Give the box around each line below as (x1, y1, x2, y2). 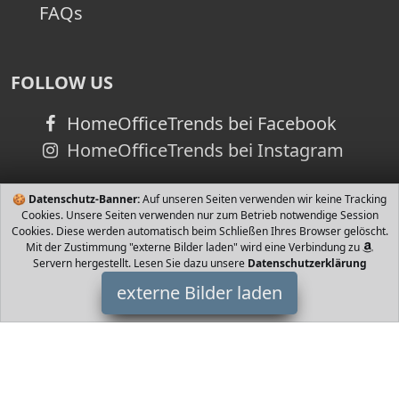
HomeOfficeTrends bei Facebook (61, 111, 337, 135)
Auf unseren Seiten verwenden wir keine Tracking (140, 191, 387, 207)
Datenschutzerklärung (247, 256, 367, 271)
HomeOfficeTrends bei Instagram (61, 138, 344, 162)
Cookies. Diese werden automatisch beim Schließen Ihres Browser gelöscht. (11, 224, 388, 239)
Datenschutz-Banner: (28, 191, 140, 207)
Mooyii (164, 347, 235, 378)
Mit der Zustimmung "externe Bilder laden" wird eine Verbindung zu (26, 240, 362, 255)
